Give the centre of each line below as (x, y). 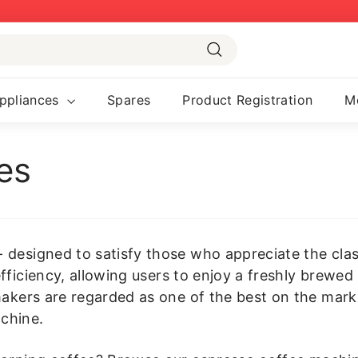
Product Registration (248, 99)
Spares (129, 99)
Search (233, 67)
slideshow (138, 53)
